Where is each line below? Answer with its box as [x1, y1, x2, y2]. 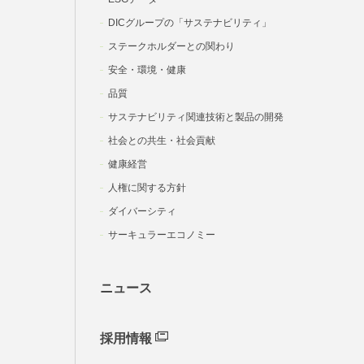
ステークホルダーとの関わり [108, 41, 235, 52]
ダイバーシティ [108, 206, 176, 217]
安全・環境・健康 [108, 64, 186, 76]
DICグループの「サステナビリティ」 [108, 17, 271, 28]
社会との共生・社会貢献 [108, 135, 215, 146]
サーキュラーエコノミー [108, 229, 215, 240]
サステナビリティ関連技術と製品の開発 [108, 111, 284, 123]
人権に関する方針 [108, 182, 186, 193]
